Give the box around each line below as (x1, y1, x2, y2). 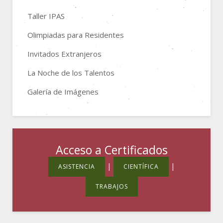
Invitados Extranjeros (27, 48, 102, 59)
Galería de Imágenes (27, 86, 99, 97)
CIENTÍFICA (123, 162, 159, 171)
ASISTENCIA (58, 162, 95, 171)
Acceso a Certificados (55, 141, 168, 158)
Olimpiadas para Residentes (27, 29, 124, 40)
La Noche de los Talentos (27, 67, 114, 78)
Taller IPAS (27, 10, 65, 21)
